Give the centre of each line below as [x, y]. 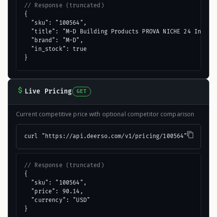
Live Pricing [48, 92]
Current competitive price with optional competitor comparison [105, 114]
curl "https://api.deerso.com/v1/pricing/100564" [106, 136]
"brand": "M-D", [54, 40]
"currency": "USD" [57, 200]
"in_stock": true [55, 49]
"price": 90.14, [54, 191]
